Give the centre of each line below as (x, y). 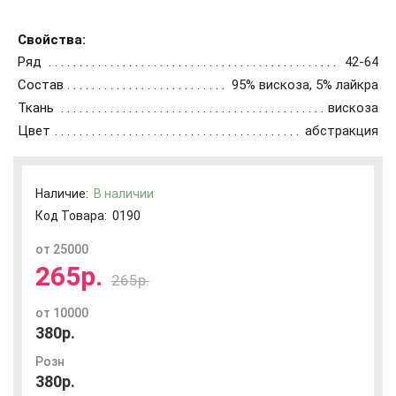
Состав (41, 85)
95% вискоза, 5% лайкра (305, 85)
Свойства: (52, 40)
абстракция (342, 131)
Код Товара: (71, 216)
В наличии (124, 194)
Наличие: (65, 194)
